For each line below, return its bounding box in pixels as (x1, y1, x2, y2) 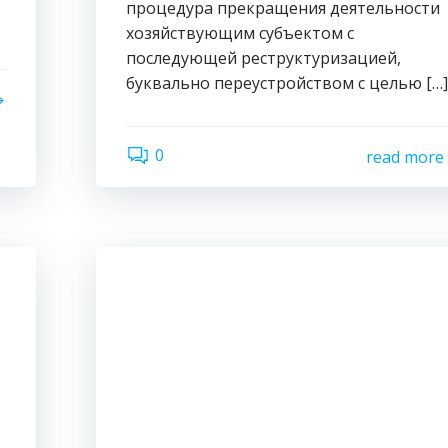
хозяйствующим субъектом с (126, 22, 355, 44)
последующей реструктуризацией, (126, 47, 402, 69)
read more (365, 145, 444, 168)
